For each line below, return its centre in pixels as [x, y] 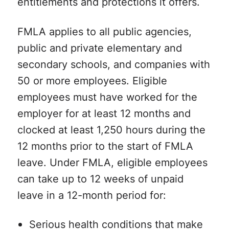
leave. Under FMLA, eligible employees [112, 162]
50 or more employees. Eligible [92, 80]
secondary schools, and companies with [113, 64]
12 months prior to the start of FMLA [105, 145]
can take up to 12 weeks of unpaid [100, 178]
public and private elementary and [99, 47]
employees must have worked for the [107, 96]
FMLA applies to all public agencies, [104, 31]
